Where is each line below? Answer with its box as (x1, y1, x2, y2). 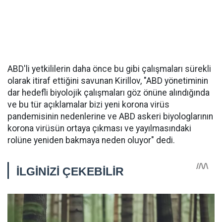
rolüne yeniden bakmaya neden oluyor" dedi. (7, 135, 175, 145)
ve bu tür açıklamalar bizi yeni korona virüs (7, 100, 169, 110)
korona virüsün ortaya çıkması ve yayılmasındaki (7, 123, 191, 133)
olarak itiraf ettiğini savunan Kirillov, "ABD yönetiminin (7, 76, 208, 86)
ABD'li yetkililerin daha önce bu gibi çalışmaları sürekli (7, 64, 211, 74)
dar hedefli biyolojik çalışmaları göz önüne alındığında (7, 88, 210, 98)
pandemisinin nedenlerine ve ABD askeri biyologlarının (7, 111, 213, 121)
